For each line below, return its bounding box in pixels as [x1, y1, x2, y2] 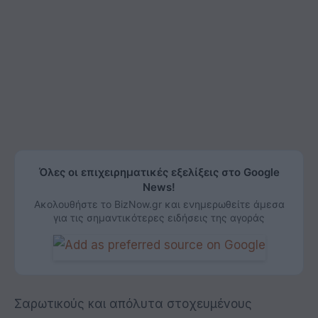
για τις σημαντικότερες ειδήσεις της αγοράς [53, 211, 265, 224]
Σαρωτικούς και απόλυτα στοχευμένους [14, 296, 252, 311]
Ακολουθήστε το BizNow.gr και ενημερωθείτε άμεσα [33, 197, 285, 210]
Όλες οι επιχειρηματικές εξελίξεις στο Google [38, 165, 280, 179]
